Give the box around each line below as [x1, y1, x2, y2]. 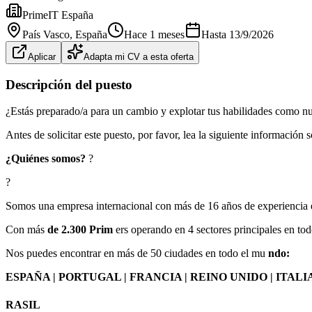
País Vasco [22, 28, 70, 40]
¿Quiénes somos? [6, 153, 86, 165]
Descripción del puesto [6, 77, 132, 92]
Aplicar [28, 51, 56, 62]
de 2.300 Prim [47, 224, 116, 236]
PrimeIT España [22, 8, 93, 21]
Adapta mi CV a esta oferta [84, 51, 194, 62]
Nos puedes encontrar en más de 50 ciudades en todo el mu [6, 247, 268, 260]
